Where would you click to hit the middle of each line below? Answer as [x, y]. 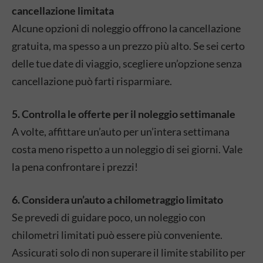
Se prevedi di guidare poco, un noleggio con [109, 217]
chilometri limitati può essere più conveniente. [117, 235]
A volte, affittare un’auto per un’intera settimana [121, 131]
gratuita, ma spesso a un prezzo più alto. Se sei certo [128, 46]
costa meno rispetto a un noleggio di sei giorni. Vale [127, 149]
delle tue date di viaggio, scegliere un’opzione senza [127, 63]
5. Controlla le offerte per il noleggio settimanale [124, 114]
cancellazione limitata [63, 11]
